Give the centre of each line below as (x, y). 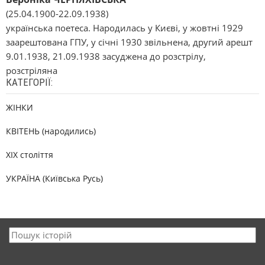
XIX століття (30, 155)
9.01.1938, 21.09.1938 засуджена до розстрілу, (106, 56)
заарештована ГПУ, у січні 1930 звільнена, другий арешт (129, 42)
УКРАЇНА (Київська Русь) (54, 178)
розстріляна (32, 70)
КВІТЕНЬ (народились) (51, 131)
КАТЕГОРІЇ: (29, 82)
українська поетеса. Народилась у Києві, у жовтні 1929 (125, 28)
